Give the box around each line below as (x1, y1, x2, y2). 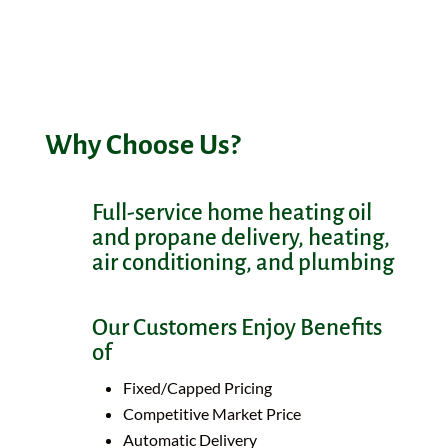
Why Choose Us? (44, 130, 240, 161)
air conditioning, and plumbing (91, 250, 394, 276)
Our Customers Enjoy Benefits (91, 315, 382, 341)
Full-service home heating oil (91, 200, 372, 226)
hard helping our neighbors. (94, 23, 283, 43)
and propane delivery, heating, (91, 225, 390, 251)
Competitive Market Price (122, 404, 301, 424)
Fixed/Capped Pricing (122, 378, 272, 398)
